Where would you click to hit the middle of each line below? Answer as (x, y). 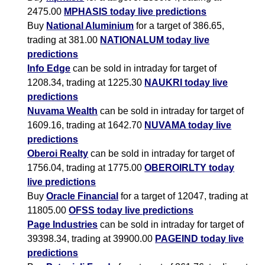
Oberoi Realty (58, 154)
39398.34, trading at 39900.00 (91, 239)
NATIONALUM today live (155, 40)
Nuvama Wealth (63, 111)
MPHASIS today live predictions (135, 12)
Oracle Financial (83, 196)
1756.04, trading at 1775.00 (86, 168)
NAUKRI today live (186, 83)
